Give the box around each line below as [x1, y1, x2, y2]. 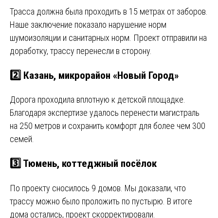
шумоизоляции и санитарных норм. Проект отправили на [10, 33, 207, 43]
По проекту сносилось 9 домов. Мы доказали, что [10, 182, 186, 193]
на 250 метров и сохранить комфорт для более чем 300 [10, 121, 205, 131]
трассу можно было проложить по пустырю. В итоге [10, 196, 192, 206]
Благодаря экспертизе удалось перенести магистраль [10, 108, 200, 118]
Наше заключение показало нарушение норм [10, 19, 166, 30]
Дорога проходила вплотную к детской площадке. [10, 94, 185, 105]
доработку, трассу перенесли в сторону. [10, 46, 152, 56]
